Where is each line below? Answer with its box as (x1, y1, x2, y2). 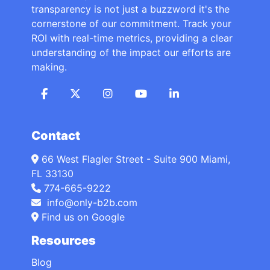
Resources (31, 233, 96, 248)
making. (31, 61, 67, 74)
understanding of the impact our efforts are (31, 46, 231, 59)
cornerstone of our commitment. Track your (31, 17, 231, 30)
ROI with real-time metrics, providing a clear (31, 32, 233, 45)
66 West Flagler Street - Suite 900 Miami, (42, 153, 230, 166)
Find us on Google (39, 211, 125, 224)
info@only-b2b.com (44, 196, 137, 209)
